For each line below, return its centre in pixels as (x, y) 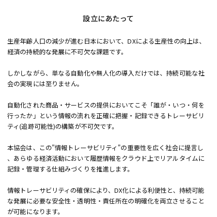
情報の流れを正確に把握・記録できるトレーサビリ (132, 116)
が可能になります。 (36, 211)
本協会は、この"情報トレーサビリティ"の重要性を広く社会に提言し (106, 147)
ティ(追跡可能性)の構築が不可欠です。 (63, 126)
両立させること (182, 201)
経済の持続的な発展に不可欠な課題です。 (68, 52)
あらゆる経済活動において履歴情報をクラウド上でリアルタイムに (109, 158)
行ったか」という (33, 116)
